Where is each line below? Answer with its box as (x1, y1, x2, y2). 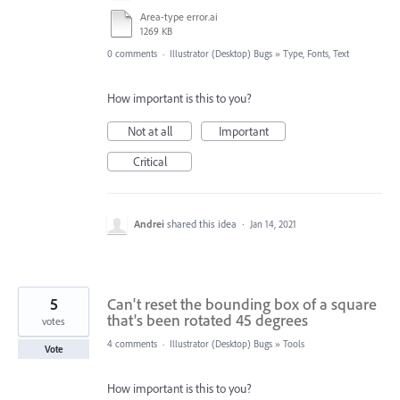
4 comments (107, 337, 157, 350)
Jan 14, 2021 (250, 218, 296, 230)
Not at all (127, 123, 172, 139)
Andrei (134, 217, 164, 230)
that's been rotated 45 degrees (107, 310, 308, 330)
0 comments (107, 47, 157, 60)
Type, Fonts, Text (283, 47, 349, 60)
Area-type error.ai (140, 10, 218, 23)
